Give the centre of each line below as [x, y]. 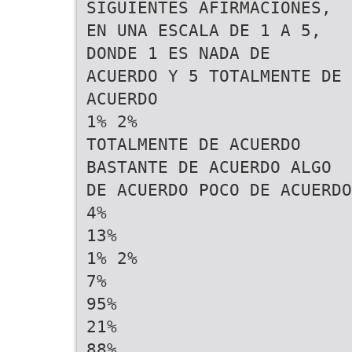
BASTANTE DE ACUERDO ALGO [209, 167]
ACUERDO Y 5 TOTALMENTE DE [214, 76]
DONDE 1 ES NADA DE [178, 53]
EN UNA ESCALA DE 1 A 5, [204, 30]
